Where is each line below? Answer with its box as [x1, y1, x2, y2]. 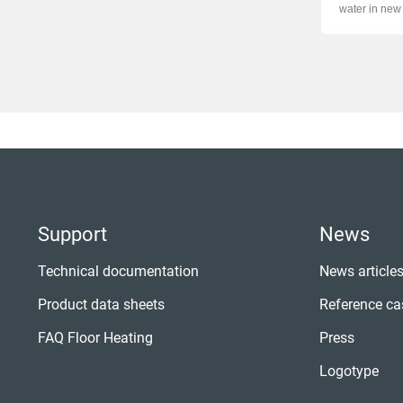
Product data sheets [38, 296, 165, 314]
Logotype [319, 363, 380, 381]
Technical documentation [38, 263, 199, 281]
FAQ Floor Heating [38, 329, 153, 347]
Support [38, 223, 107, 246]
